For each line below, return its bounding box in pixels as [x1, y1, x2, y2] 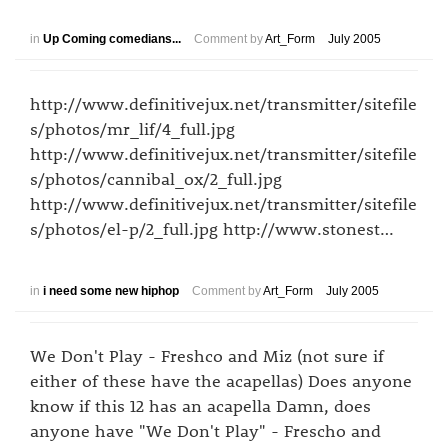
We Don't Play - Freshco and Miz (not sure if [30, 344, 384, 366]
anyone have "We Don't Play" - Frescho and [30, 419, 381, 441]
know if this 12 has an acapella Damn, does [30, 394, 371, 416]
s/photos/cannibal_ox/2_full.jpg [30, 167, 282, 189]
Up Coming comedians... [43, 32, 181, 46]
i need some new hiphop [43, 284, 179, 298]
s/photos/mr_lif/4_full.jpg [30, 117, 235, 139]
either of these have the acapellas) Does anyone [30, 369, 412, 391]
